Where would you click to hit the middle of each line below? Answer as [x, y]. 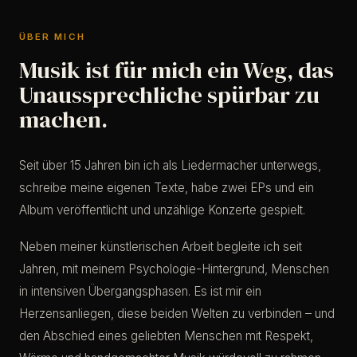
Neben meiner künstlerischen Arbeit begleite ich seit [161, 247]
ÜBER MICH [52, 37]
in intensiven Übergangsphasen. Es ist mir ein [140, 292]
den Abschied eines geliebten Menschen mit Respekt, [166, 336]
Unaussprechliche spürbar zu [169, 95]
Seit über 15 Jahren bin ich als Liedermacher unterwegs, [170, 166]
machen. [63, 120]
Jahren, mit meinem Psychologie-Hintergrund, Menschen [174, 269]
